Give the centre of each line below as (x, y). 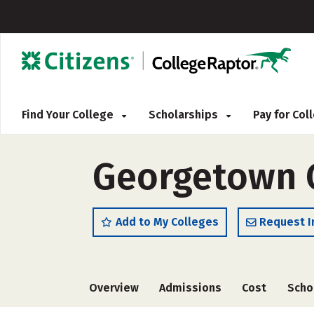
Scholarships (185, 115)
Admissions (191, 288)
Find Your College (69, 115)
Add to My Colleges (167, 222)
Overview (114, 288)
